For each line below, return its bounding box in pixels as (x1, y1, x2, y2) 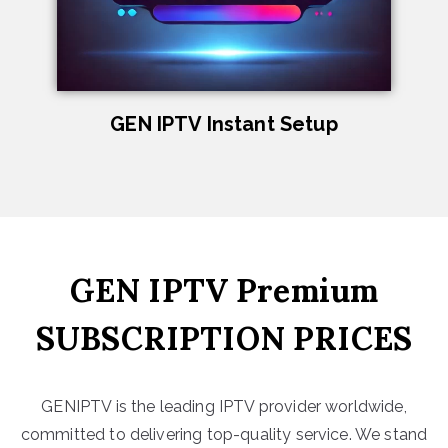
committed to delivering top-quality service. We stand (20, 425, 428, 444)
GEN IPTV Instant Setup (110, 112, 338, 136)
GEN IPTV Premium (69, 270, 379, 311)
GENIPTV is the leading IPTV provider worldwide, (41, 397, 407, 416)
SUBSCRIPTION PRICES (35, 318, 413, 359)
